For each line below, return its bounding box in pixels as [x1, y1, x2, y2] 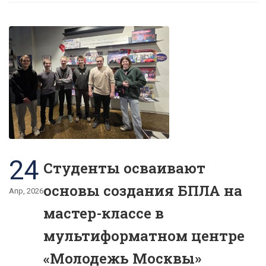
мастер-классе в [43, 204, 164, 223]
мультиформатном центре [43, 226, 245, 246]
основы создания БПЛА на [43, 181, 242, 201]
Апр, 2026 [9, 186, 43, 196]
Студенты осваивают [43, 159, 205, 178]
